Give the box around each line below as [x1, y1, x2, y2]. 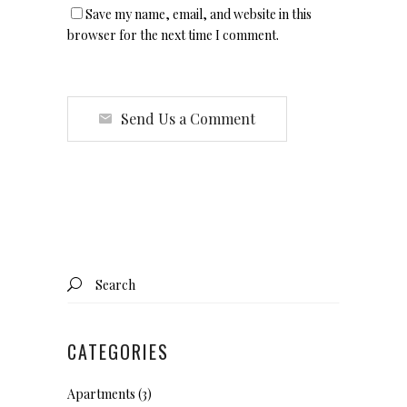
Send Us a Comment [121, 109, 255, 129]
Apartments [67, 385, 135, 403]
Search [66, 266, 106, 284]
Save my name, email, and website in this [85, 5, 312, 24]
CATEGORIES [67, 338, 169, 366]
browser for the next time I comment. [67, 26, 279, 45]
